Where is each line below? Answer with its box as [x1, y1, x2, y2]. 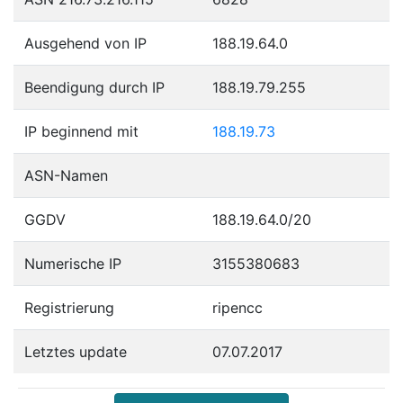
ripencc [212, 298, 263, 317]
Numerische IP [24, 254, 121, 273]
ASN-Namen [24, 166, 108, 184]
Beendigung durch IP [24, 77, 165, 96]
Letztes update [24, 342, 127, 361]
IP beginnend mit [24, 121, 139, 140]
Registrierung [24, 298, 114, 317]
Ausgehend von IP [24, 33, 147, 52]
